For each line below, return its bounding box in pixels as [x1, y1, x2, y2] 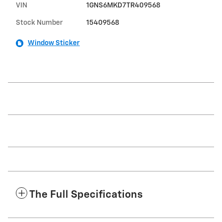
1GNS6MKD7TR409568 [86, 1, 161, 9]
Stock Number [16, 19, 63, 26]
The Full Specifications [29, 189, 143, 200]
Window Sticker [28, 39, 80, 47]
